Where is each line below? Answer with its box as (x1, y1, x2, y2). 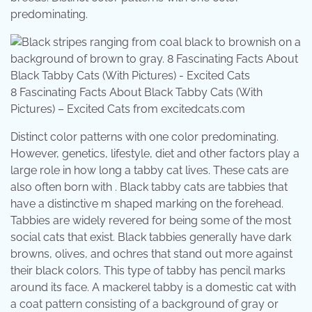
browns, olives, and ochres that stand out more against (10, 247, 292, 260)
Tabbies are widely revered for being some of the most (10, 213, 291, 227)
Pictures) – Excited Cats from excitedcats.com (10, 102, 245, 116)
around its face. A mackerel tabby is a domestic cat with (10, 280, 296, 294)
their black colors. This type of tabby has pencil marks (10, 263, 286, 277)
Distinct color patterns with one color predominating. (10, 130, 279, 143)
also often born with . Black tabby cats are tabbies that (10, 180, 288, 194)
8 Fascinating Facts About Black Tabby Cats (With (10, 85, 263, 99)
